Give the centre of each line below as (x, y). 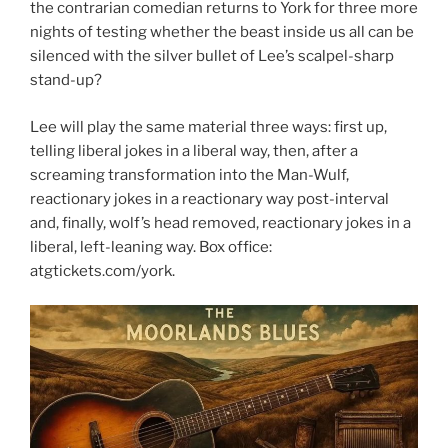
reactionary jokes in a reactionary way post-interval (209, 198)
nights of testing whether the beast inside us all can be (222, 32)
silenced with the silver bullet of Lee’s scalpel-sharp (212, 56)
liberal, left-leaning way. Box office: (151, 246)
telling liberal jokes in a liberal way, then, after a (194, 150)
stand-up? (66, 80)
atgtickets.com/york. (102, 270)
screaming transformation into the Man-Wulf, (189, 174)
